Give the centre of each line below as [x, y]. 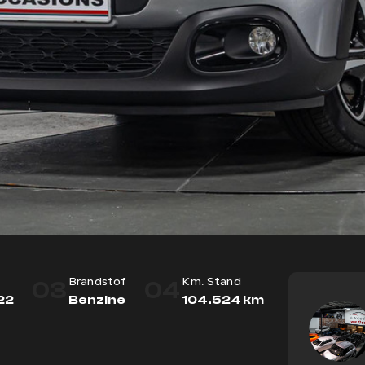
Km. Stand [211, 283]
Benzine [97, 300]
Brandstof [97, 283]
